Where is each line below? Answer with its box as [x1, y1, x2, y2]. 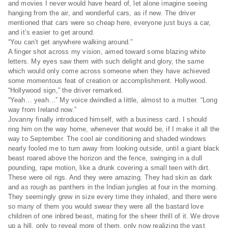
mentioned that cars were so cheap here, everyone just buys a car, [8, 19, 211, 26]
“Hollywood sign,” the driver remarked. [8, 87, 126, 94]
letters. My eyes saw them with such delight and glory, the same [8, 58, 204, 65]
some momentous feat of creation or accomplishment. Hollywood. [8, 77, 210, 84]
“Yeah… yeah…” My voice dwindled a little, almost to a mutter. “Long [8, 96, 217, 104]
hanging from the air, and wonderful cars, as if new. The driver [8, 9, 195, 17]
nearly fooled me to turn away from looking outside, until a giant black [8, 145, 220, 152]
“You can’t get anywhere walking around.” [8, 38, 135, 46]
